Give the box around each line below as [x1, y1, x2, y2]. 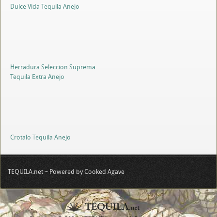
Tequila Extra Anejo [10, 72, 64, 81]
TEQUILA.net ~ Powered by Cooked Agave [8, 167, 124, 176]
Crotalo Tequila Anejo [10, 133, 71, 141]
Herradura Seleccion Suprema [10, 62, 95, 71]
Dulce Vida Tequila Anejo [10, 2, 79, 11]
